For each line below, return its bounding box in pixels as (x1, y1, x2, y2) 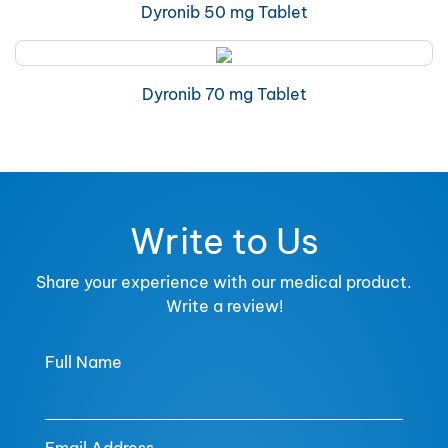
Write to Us (129, 219, 319, 263)
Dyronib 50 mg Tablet (140, 2, 308, 22)
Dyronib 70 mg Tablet (141, 84, 307, 104)
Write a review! (165, 296, 283, 316)
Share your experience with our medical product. (36, 272, 412, 292)
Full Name (45, 352, 122, 372)
